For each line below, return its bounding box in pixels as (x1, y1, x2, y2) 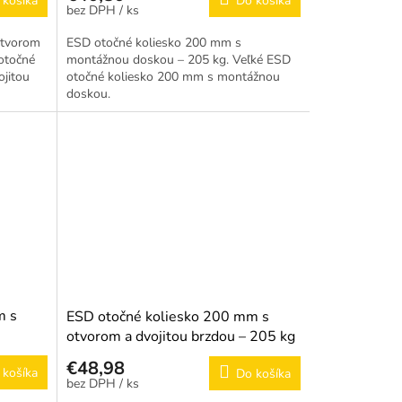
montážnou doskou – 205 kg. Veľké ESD (66, 51, 291, 69)
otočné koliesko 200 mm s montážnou (66, 68, 280, 86)
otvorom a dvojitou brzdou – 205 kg (66, 326, 295, 346)
